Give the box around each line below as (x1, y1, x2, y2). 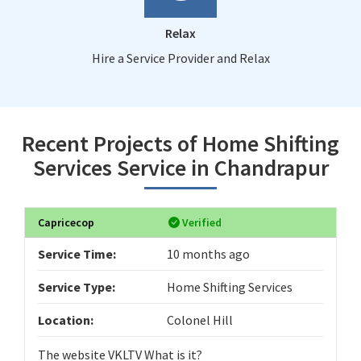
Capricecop (38, 214, 94, 230)
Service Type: (38, 278, 115, 295)
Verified (180, 214, 222, 230)
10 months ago (167, 245, 251, 262)
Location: (38, 311, 93, 328)
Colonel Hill (167, 311, 234, 328)
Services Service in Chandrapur (32, 152, 329, 182)
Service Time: (38, 245, 116, 262)
